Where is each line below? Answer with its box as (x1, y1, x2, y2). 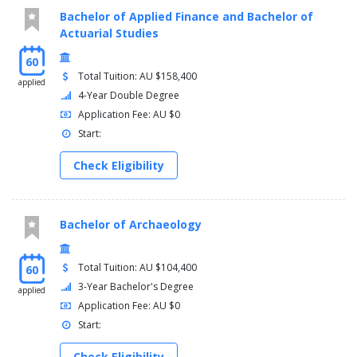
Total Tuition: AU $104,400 (78, 261, 198, 275)
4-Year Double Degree (78, 88, 180, 103)
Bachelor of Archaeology (60, 217, 202, 233)
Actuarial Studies (60, 25, 159, 41)
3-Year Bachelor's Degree (78, 280, 194, 294)
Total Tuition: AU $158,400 (78, 69, 198, 84)
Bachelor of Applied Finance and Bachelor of (60, 9, 313, 25)
